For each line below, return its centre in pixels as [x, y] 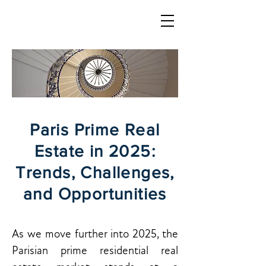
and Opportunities [95, 194]
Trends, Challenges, [95, 172]
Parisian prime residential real [95, 251]
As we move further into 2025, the [95, 234]
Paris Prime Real [95, 130]
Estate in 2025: [95, 151]
